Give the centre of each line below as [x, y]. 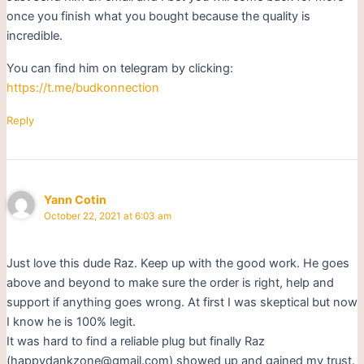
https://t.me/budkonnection [82, 87]
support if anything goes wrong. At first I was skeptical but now [182, 303]
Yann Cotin [76, 199]
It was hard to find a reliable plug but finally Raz [135, 342]
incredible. [34, 35]
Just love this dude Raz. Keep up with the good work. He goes [178, 264]
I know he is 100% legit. [71, 322]
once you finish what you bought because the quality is [158, 16]
